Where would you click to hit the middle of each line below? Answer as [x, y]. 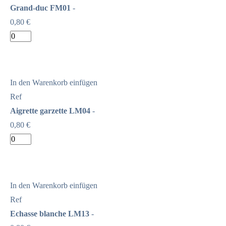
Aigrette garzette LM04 [50, 110]
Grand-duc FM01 [40, 8]
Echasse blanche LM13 [50, 213]
